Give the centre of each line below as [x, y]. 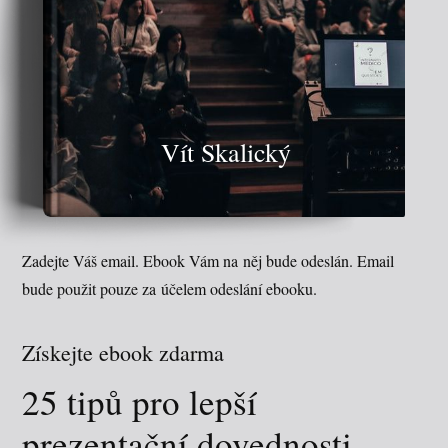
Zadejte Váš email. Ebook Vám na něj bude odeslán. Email [208, 260]
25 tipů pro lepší [140, 401]
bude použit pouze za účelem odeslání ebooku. [170, 288]
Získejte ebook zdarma [123, 352]
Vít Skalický [225, 151]
